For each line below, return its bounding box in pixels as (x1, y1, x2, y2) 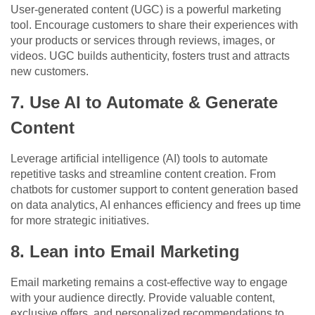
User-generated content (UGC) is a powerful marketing (11, 4, 281, 16)
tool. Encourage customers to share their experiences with (11, 19, 298, 32)
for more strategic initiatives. (11, 214, 149, 227)
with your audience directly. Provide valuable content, (11, 292, 275, 304)
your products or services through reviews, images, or (11, 34, 275, 47)
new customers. (11, 65, 89, 78)
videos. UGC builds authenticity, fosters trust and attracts (11, 50, 290, 63)
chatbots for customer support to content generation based (11, 184, 298, 196)
